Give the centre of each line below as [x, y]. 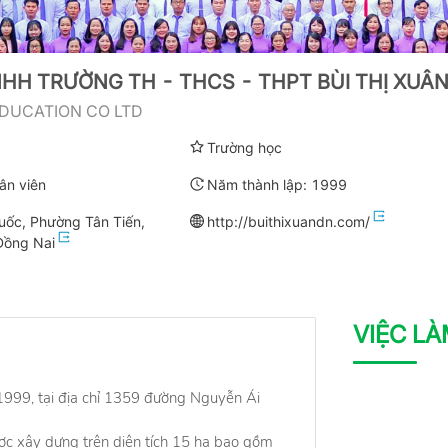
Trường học [244, 147]
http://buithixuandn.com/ [288, 221]
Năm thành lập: [258, 184]
